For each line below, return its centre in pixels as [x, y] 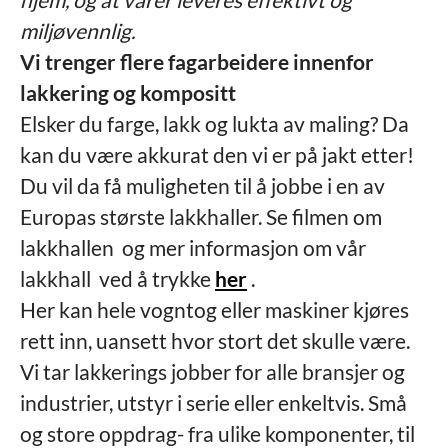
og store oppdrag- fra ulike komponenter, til [217, 433]
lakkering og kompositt [128, 92]
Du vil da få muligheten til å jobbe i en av [202, 185]
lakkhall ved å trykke [117, 278]
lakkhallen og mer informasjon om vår [193, 247]
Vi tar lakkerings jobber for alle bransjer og [212, 371]
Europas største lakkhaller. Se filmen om [201, 216]
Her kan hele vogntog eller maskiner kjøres [214, 309]
